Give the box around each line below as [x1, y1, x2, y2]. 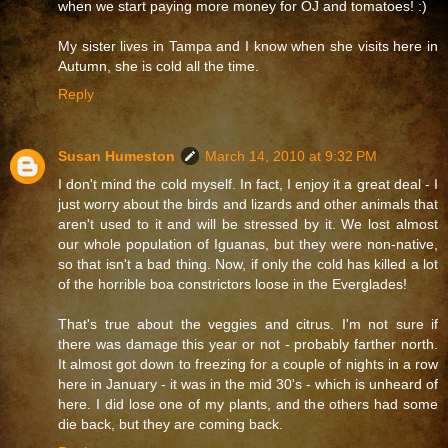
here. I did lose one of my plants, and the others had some [58, 395, 438, 412]
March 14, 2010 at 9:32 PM [205, 147, 377, 164]
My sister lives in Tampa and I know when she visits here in [58, 37, 438, 54]
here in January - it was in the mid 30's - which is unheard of [58, 375, 438, 392]
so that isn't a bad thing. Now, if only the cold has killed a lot [58, 255, 438, 272]
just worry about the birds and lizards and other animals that [58, 195, 438, 212]
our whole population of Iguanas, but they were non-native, [58, 235, 438, 252]
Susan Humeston [58, 147, 175, 164]
